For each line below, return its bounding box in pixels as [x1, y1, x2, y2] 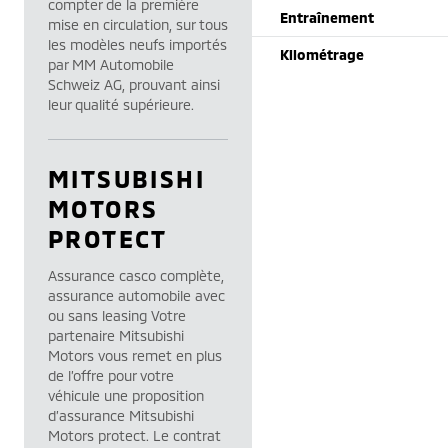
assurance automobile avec [48, 287, 225, 304]
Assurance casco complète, [48, 267, 224, 284]
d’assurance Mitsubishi [48, 407, 194, 424]
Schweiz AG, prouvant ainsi [48, 76, 220, 93]
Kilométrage [280, 46, 364, 63]
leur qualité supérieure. [48, 96, 194, 113]
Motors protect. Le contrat [48, 427, 221, 444]
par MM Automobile [48, 56, 174, 73]
